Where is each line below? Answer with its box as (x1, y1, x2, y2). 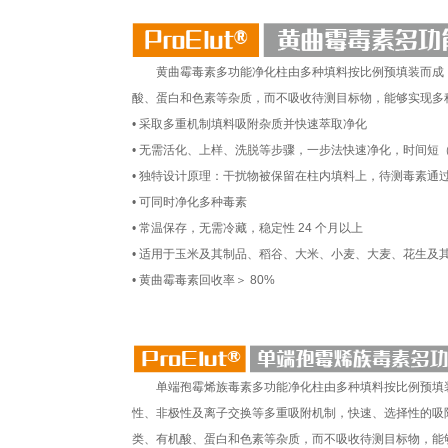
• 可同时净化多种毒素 (132, 195, 247, 209)
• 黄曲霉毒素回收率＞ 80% (132, 273, 275, 287)
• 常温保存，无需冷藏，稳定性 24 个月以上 (132, 221, 363, 235)
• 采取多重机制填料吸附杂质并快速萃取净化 (132, 117, 367, 131)
